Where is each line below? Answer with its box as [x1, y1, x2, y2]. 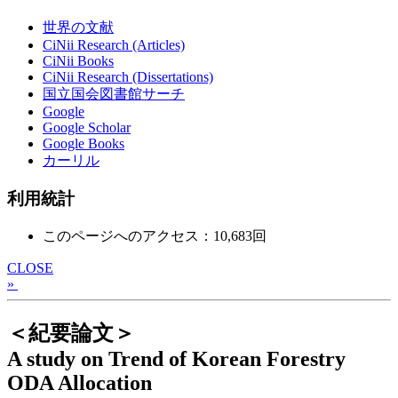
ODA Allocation [7, 370, 152, 394]
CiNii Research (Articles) [43, 37, 185, 53]
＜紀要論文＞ [7, 321, 135, 345]
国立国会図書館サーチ [43, 86, 185, 102]
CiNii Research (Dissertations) [43, 69, 213, 85]
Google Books [43, 136, 124, 152]
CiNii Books [43, 53, 114, 69]
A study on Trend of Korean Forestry [7, 346, 346, 370]
